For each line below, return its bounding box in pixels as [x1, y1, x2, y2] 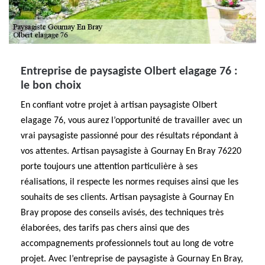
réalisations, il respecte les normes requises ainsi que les [21, 177, 238, 187]
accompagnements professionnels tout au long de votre [21, 239, 234, 248]
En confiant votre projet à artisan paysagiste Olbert [21, 101, 217, 110]
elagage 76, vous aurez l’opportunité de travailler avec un [21, 116, 242, 125]
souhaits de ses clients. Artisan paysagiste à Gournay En [21, 193, 234, 202]
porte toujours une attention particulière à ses [21, 162, 198, 172]
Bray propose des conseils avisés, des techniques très [21, 208, 224, 218]
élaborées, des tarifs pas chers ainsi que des [21, 224, 189, 233]
